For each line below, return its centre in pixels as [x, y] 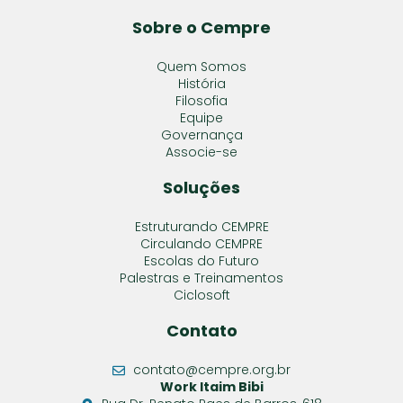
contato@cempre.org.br [211, 370]
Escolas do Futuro [201, 261]
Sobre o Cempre [201, 28]
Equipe [201, 118]
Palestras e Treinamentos [201, 278]
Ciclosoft [201, 296]
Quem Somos [201, 67]
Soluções [201, 188]
